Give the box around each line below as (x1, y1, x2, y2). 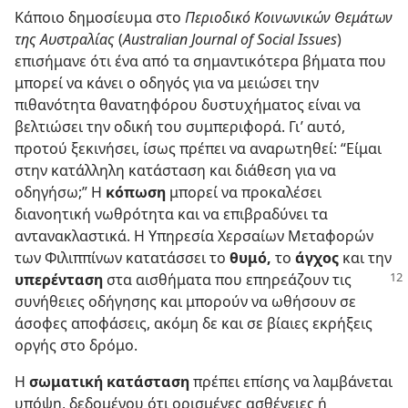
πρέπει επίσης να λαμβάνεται (189, 372, 393, 392)
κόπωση (106, 182, 166, 202)
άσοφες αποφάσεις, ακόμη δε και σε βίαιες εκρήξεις (15, 313, 372, 333)
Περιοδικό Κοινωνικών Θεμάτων (185, 7, 393, 27)
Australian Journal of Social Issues (123, 29, 337, 49)
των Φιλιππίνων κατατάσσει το (15, 248, 229, 268)
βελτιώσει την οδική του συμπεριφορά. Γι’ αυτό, (15, 117, 345, 137)
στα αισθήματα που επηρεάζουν (103, 270, 332, 290)
